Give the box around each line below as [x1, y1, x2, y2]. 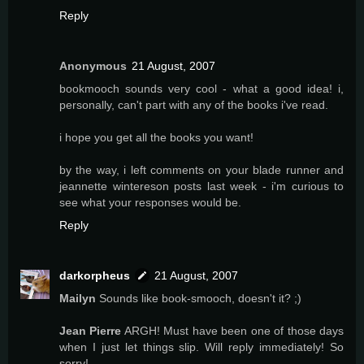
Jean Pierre [59, 324, 122, 338]
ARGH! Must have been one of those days [121, 324, 344, 338]
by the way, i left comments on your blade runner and [59, 163, 344, 177]
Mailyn [59, 292, 96, 305]
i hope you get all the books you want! [59, 131, 253, 145]
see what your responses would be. [59, 196, 241, 210]
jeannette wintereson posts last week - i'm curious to [59, 180, 344, 193]
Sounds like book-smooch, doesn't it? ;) [96, 292, 301, 305]
